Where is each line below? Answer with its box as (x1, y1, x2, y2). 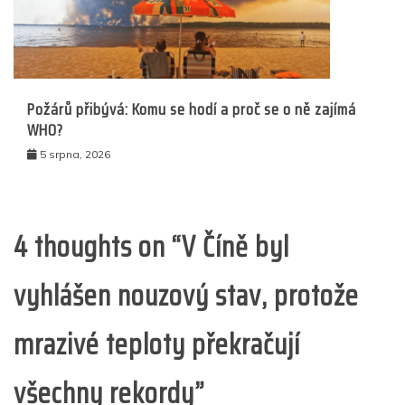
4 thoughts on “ (14, 223, 182, 269)
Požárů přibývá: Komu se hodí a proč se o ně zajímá (27, 96, 356, 122)
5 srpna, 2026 (40, 146, 110, 161)
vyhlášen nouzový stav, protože (14, 272, 359, 318)
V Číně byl (182, 223, 289, 269)
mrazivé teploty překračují (14, 321, 300, 367)
